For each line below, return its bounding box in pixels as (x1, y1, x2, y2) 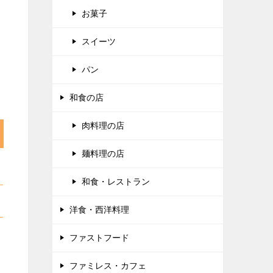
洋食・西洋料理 (69, 205, 129, 215)
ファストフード (69, 233, 129, 243)
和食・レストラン (82, 177, 150, 187)
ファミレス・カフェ (69, 261, 146, 271)
